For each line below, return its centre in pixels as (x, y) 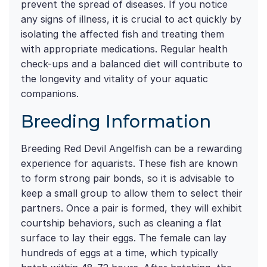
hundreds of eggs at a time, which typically (119, 253)
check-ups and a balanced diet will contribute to (132, 64)
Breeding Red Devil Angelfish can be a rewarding (131, 149)
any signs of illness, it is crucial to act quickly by (131, 19)
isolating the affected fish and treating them (122, 34)
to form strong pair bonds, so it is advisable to (128, 178)
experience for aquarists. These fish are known (129, 164)
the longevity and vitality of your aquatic (114, 79)
